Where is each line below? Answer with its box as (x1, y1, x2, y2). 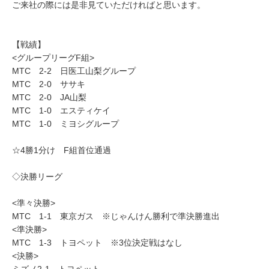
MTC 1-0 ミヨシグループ (12, 119, 119, 128)
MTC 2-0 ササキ (12, 79, 85, 89)
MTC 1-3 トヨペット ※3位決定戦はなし (12, 238, 183, 247)
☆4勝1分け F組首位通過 (12, 145, 111, 155)
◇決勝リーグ (12, 172, 62, 181)
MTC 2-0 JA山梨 (12, 92, 86, 102)
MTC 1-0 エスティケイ (12, 106, 110, 115)
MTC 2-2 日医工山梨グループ (12, 66, 136, 76)
